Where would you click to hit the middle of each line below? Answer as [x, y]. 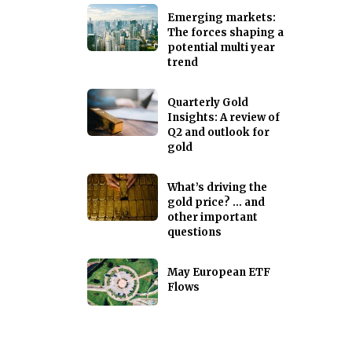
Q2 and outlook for [218, 133]
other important [213, 218]
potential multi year [221, 48]
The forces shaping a [225, 33]
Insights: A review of [224, 118]
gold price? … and [216, 203]
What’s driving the [217, 188]
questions [194, 233]
